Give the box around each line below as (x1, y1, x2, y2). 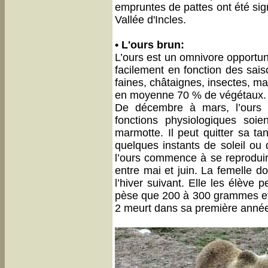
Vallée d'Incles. (115, 14, 186, 26)
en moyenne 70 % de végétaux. (115, 89, 266, 101)
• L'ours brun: (115, 39, 184, 51)
